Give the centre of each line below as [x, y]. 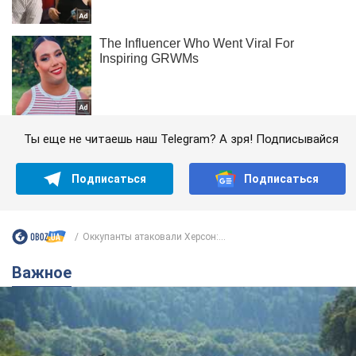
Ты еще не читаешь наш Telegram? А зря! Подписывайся [181, 139]
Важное [47, 273]
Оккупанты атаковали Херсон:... [154, 236]
